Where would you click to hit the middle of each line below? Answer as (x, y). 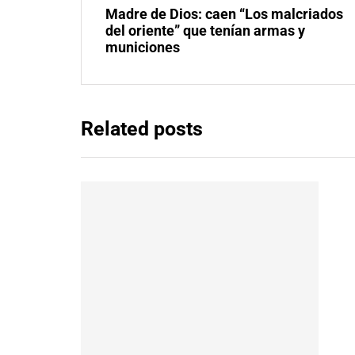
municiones (143, 48)
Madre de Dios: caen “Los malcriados (224, 14)
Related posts (142, 129)
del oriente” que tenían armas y (205, 31)
